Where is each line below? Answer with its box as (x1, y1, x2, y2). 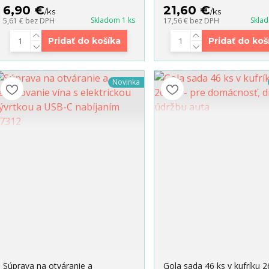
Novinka (112, 77, 140, 88)
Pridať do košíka (48, 35, 121, 47)
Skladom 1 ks (90, 15, 135, 26)
